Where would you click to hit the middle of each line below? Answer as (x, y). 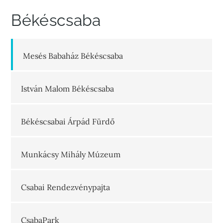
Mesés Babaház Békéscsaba (73, 56)
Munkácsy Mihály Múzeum (71, 154)
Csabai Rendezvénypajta (66, 187)
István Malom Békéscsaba (68, 89)
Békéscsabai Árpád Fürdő (68, 121)
